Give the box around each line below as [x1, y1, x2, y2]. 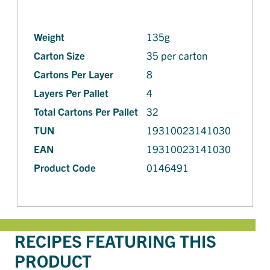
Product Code [34, 161, 96, 174]
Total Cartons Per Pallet [34, 105, 138, 118]
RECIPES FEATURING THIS [14, 230, 216, 252]
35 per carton [146, 49, 207, 62]
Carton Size [34, 49, 85, 62]
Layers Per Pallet [34, 86, 108, 99]
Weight [34, 30, 64, 43]
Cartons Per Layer [34, 67, 113, 81]
